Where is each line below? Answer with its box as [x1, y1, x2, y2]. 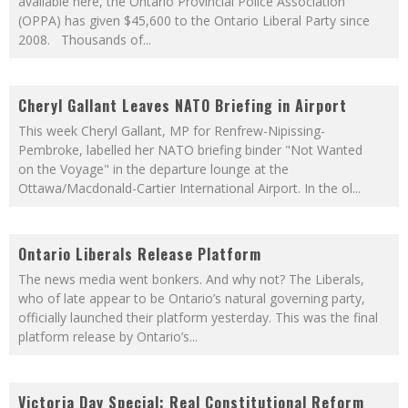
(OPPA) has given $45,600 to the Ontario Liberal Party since [18, 12, 370, 29]
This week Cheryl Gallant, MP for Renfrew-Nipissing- [18, 122, 325, 139]
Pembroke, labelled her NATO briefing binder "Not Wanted [18, 141, 362, 158]
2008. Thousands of [18, 31, 143, 48]
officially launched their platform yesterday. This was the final [18, 309, 378, 326]
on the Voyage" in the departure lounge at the [18, 160, 289, 178]
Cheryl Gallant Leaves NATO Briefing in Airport [18, 95, 347, 117]
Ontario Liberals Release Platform [18, 243, 261, 265]
